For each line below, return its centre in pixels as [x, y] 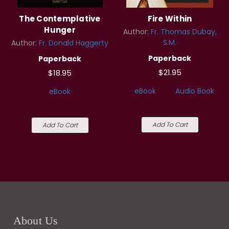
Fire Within [170, 19]
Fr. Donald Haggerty [74, 43]
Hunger [60, 30]
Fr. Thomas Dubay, [184, 32]
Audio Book [194, 91]
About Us [36, 221]
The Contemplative [60, 19]
